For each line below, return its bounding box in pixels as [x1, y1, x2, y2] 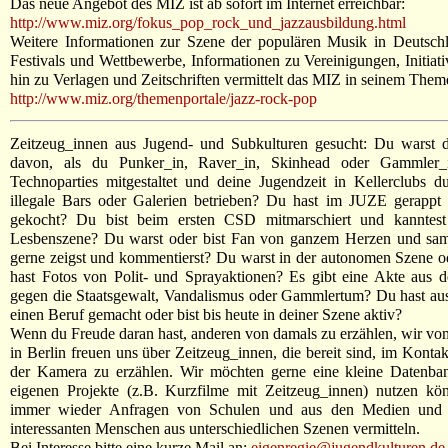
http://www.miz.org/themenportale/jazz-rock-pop [10, 89, 317, 107]
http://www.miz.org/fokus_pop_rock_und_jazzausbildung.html [10, 13, 406, 31]
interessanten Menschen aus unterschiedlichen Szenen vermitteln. [10, 419, 420, 437]
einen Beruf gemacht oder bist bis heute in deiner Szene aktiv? [10, 305, 402, 323]
